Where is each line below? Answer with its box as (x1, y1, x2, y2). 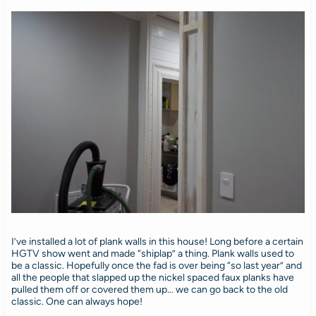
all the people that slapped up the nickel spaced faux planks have (11, 271, 294, 284)
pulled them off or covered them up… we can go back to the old (11, 283, 288, 296)
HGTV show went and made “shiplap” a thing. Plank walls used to (11, 247, 294, 260)
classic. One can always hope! (11, 295, 142, 308)
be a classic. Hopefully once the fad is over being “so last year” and (11, 259, 302, 272)
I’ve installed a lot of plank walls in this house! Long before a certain (11, 235, 303, 248)
